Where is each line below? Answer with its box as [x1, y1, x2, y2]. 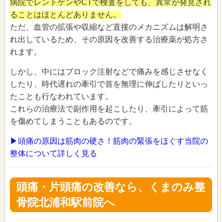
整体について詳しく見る [9, 149, 97, 158]
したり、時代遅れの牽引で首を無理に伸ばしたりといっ [9, 79, 208, 88]
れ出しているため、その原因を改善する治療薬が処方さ [9, 35, 208, 44]
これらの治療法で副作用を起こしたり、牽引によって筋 [9, 104, 208, 113]
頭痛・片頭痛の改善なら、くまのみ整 [16, 180, 206, 193]
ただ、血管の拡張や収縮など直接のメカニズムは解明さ [9, 22, 208, 31]
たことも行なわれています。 [9, 92, 113, 101]
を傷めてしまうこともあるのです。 [9, 116, 137, 125]
